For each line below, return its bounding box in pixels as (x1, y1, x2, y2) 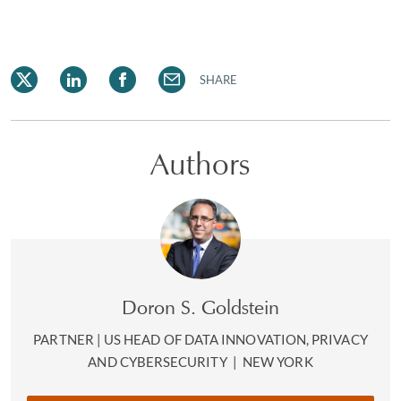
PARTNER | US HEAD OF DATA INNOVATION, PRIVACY (33, 331, 368, 347)
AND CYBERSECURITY (88, 354, 230, 370)
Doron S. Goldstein (121, 295, 280, 320)
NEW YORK (243, 354, 313, 370)
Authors (150, 145, 251, 183)
